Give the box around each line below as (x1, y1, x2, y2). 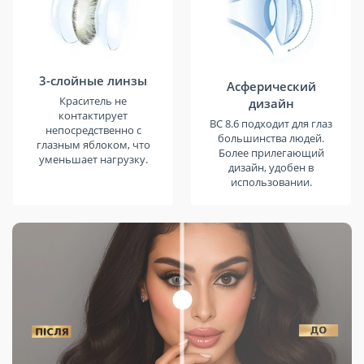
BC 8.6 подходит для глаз (210, 116, 332, 132)
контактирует (58, 108, 128, 123)
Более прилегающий (218, 145, 324, 161)
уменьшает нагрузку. (38, 152, 148, 167)
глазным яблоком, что (36, 137, 150, 153)
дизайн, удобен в (228, 160, 314, 175)
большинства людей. (218, 131, 324, 146)
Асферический (226, 78, 316, 95)
